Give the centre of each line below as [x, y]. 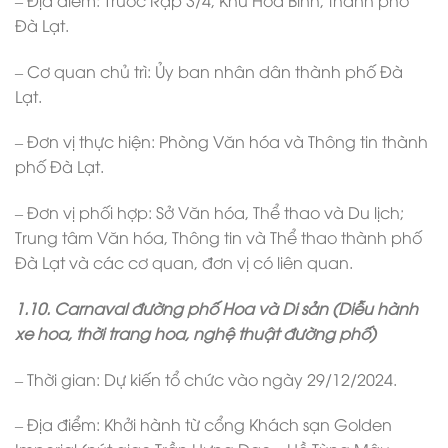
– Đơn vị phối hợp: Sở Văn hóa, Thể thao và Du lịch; [209, 212]
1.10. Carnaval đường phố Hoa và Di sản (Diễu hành [216, 307]
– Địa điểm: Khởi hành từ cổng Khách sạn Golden [203, 424]
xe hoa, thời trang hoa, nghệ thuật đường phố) [195, 332]
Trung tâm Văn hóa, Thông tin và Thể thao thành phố [218, 237]
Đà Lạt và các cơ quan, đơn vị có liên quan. [184, 262]
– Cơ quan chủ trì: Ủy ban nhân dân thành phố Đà [209, 70]
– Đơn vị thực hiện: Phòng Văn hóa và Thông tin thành [221, 141]
